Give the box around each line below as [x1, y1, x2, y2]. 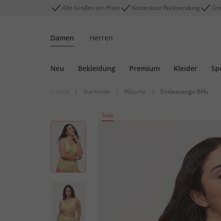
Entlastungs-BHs [160, 87, 208, 96]
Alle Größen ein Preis [62, 3, 120, 12]
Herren [90, 33, 113, 42]
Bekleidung [78, 64, 115, 73]
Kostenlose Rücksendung [132, 3, 200, 12]
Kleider [174, 64, 197, 73]
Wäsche [124, 87, 146, 96]
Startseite [83, 87, 110, 96]
